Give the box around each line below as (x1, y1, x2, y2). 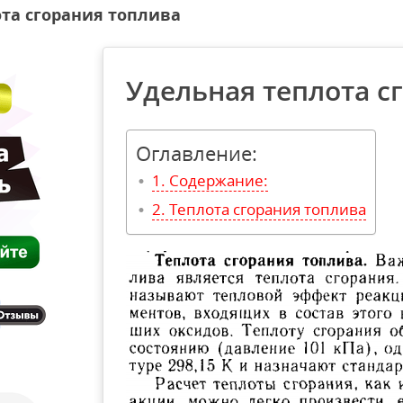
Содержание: (169, 169, 268, 191)
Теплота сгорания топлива (169, 198, 366, 219)
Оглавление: (136, 140, 257, 166)
